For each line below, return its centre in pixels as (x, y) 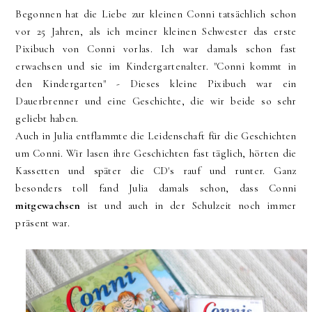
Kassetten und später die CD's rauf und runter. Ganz (156, 171)
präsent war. (43, 223)
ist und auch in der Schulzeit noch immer (192, 206)
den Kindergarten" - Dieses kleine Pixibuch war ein (156, 84)
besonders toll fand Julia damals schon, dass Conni (156, 188)
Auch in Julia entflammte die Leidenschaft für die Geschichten (156, 136)
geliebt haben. (47, 119)
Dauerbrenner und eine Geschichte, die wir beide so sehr (156, 101)
